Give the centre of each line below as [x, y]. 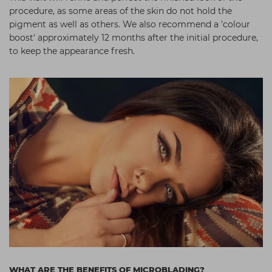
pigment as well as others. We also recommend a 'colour [130, 24]
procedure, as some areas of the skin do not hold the [121, 11]
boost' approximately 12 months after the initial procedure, [134, 38]
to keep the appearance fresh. [72, 51]
